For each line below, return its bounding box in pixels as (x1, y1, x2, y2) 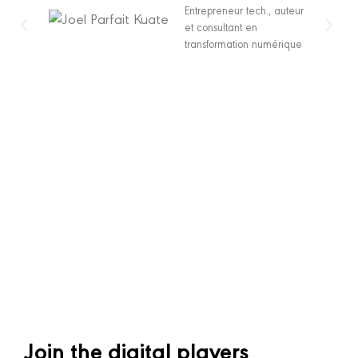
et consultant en (184, 19, 257, 34)
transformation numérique (184, 36, 302, 50)
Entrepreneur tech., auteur (184, 2, 304, 17)
